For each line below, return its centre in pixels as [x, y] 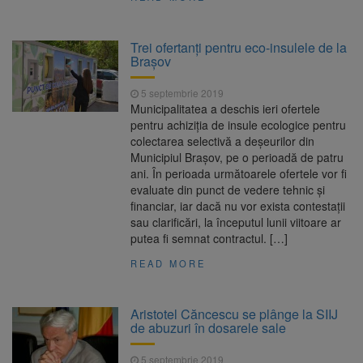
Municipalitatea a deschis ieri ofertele [226, 109]
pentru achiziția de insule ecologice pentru [239, 125]
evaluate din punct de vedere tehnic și [228, 190]
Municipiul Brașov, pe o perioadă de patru [237, 158]
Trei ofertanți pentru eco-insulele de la [239, 48]
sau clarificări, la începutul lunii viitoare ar [236, 222]
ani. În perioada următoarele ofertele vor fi [239, 174]
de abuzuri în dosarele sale [209, 328]
